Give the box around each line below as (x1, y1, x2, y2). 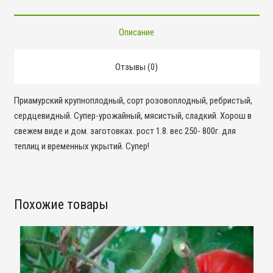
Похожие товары (13, 197, 108, 212)
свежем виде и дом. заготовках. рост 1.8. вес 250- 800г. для (13, 125, 236, 136)
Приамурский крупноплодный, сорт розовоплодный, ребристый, (13, 94, 252, 106)
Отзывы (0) (115, 61, 158, 73)
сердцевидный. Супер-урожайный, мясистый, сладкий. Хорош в (13, 110, 252, 121)
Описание (119, 26, 154, 38)
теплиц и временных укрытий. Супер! (13, 140, 149, 152)
